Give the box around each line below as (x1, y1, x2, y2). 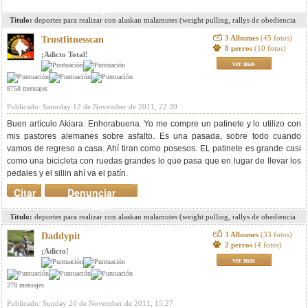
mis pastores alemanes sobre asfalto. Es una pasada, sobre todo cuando (7, 131, 301, 141)
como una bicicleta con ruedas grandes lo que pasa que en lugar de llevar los (7, 156, 301, 166)
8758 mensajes (7, 85, 47, 92)
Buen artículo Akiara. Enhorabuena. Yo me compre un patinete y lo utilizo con (7, 119, 301, 129)
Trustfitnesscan (41, 34, 104, 45)
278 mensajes (7, 281, 44, 289)
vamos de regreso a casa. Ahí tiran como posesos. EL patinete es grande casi (7, 144, 301, 153)
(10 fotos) (254, 44, 286, 52)
